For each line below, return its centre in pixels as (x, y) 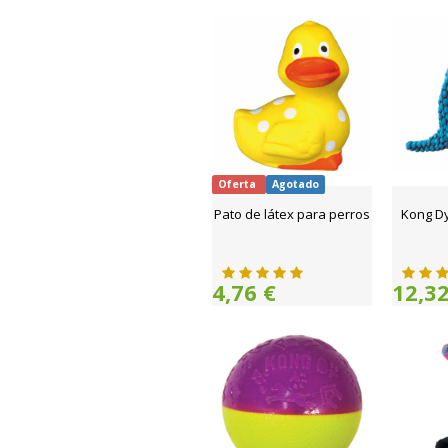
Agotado (295, 184)
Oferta (239, 184)
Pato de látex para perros (292, 214)
